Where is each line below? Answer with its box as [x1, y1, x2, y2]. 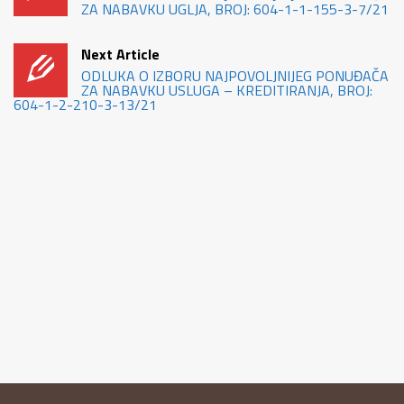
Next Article [81, 43, 160, 66]
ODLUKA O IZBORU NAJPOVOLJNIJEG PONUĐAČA [81, 65, 389, 87]
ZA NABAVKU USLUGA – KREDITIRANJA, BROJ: [81, 79, 372, 102]
